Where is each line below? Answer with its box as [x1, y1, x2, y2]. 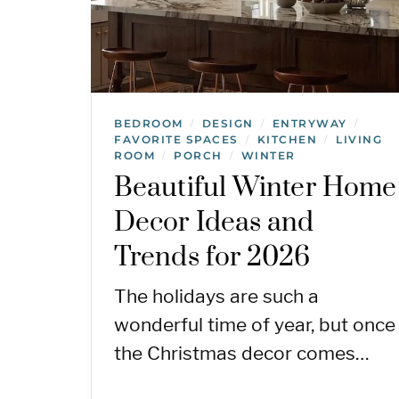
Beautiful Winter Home [114, 170, 397, 205]
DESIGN [201, 116, 254, 130]
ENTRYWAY [272, 116, 347, 130]
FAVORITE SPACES [114, 132, 239, 146]
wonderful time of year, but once [114, 313, 395, 336]
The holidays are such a [114, 284, 319, 307]
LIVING [336, 132, 382, 146]
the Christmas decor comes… [114, 341, 370, 364]
